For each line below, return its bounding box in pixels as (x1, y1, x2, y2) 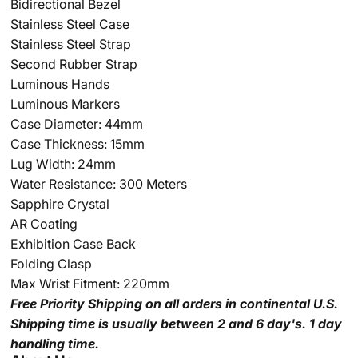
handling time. (10, 336, 102, 352)
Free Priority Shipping (10, 296, 145, 312)
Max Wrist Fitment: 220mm (10, 276, 169, 292)
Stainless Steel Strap (10, 36, 131, 52)
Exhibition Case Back (10, 236, 136, 252)
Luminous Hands (10, 76, 109, 92)
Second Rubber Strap (10, 56, 137, 72)
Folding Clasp (10, 256, 92, 272)
